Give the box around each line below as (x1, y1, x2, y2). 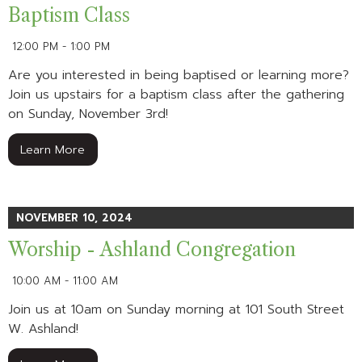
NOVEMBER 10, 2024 (16, 210, 133, 226)
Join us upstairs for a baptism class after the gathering (8, 84, 344, 104)
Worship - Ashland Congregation (8, 238, 296, 262)
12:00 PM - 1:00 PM (12, 38, 110, 54)
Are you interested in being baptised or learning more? (8, 65, 349, 85)
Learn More (20, 140, 86, 158)
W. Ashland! (8, 319, 78, 339)
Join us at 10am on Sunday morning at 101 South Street (8, 300, 344, 320)
